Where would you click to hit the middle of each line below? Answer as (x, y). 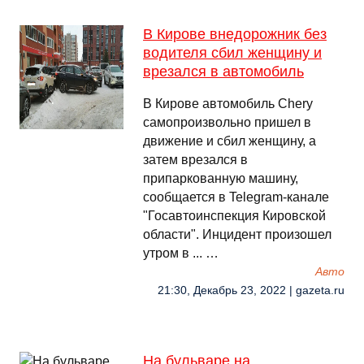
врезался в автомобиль (223, 71)
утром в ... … (181, 253)
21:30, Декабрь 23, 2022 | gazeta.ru (251, 290)
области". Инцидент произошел (237, 234)
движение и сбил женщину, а (230, 141)
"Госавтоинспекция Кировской (234, 216)
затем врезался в (195, 160)
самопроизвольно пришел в (227, 122)
